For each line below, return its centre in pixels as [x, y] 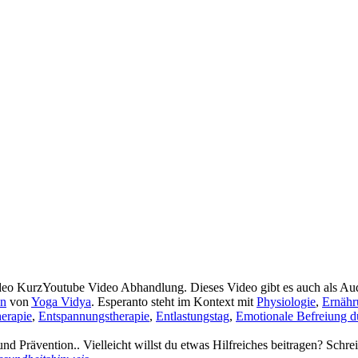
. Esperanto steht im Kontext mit [174, 301]
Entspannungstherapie [94, 316]
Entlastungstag [193, 316]
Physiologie [286, 301]
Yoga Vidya [61, 301]
